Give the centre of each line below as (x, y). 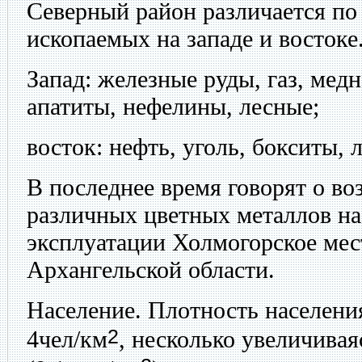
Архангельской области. (151, 270)
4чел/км (67, 339)
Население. (84, 310)
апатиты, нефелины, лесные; (173, 107)
